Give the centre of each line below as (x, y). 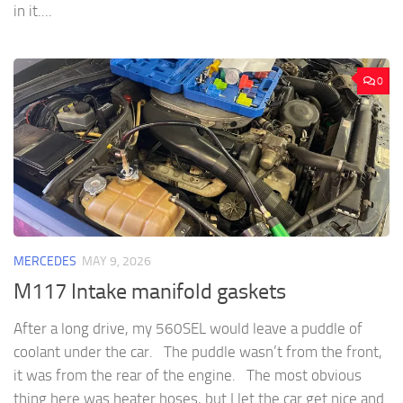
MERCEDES (45, 261)
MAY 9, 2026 (116, 261)
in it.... (33, 11)
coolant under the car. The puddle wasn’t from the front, (198, 351)
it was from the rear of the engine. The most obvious (188, 375)
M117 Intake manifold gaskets (150, 291)
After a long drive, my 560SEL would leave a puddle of (188, 328)
